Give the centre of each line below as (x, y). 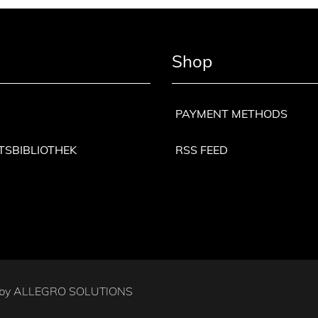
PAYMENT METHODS (231, 113)
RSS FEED (201, 149)
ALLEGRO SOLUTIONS (73, 291)
